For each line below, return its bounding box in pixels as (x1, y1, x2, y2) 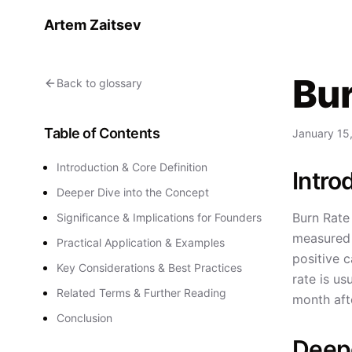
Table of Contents (44, 125, 160, 141)
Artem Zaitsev (44, 16, 141, 33)
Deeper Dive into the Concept (57, 185, 209, 199)
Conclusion (57, 311, 112, 324)
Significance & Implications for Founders (57, 211, 262, 224)
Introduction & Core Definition (57, 160, 207, 174)
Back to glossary (57, 76, 142, 90)
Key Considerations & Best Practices (57, 261, 242, 274)
